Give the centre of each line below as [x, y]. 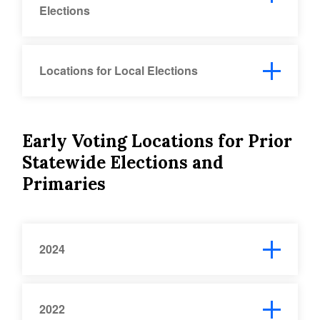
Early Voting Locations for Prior [157, 141]
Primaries [64, 184]
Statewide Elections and [123, 162]
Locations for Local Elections [119, 70]
